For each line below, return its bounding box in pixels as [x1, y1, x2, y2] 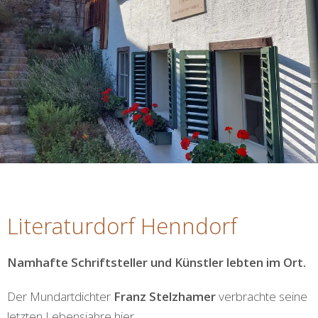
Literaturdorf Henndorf [7, 211, 237, 241]
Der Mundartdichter [7, 288, 114, 305]
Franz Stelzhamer [114, 288, 216, 305]
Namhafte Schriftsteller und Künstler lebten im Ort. [7, 254, 306, 271]
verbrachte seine [216, 288, 307, 305]
